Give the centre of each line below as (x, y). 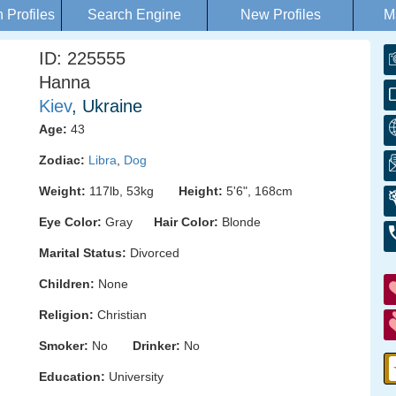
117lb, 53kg (132, 191)
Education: (72, 377)
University (134, 377)
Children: (67, 284)
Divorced (153, 253)
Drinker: (156, 346)
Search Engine (134, 15)
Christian (120, 315)
